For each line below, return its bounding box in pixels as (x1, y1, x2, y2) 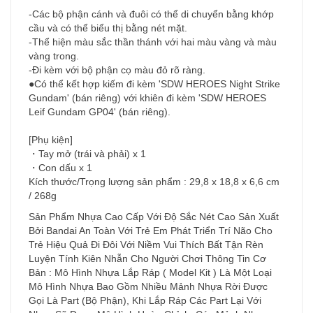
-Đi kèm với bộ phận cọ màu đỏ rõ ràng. (29, 64, 205, 76)
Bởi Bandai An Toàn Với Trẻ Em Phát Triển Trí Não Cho (29, 225, 272, 237)
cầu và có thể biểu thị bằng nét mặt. (29, 22, 187, 34)
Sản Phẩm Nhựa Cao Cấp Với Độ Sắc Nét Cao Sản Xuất (29, 211, 279, 223)
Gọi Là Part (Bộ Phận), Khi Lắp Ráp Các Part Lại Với (29, 295, 261, 307)
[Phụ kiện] (29, 134, 73, 146)
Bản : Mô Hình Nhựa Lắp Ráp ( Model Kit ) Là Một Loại (29, 267, 272, 279)
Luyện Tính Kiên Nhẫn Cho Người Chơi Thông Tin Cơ (29, 253, 266, 265)
